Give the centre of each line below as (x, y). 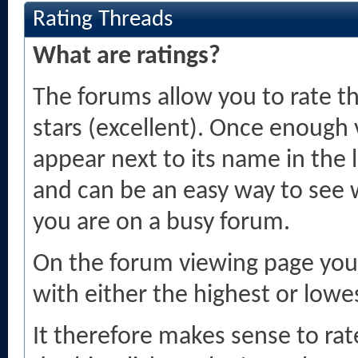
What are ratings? (127, 57)
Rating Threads (103, 20)
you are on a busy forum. (161, 223)
